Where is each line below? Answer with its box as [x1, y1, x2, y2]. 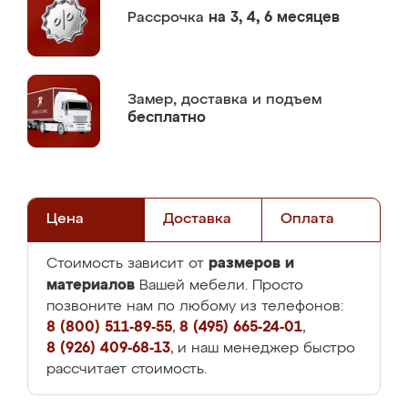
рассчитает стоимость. [46, 362, 207, 377]
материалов [46, 278, 135, 292]
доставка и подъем [181, 92, 321, 107]
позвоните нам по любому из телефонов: [46, 300, 343, 314]
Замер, [127, 92, 181, 107]
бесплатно [127, 110, 206, 126]
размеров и [209, 256, 294, 270]
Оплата [280, 212, 334, 227]
